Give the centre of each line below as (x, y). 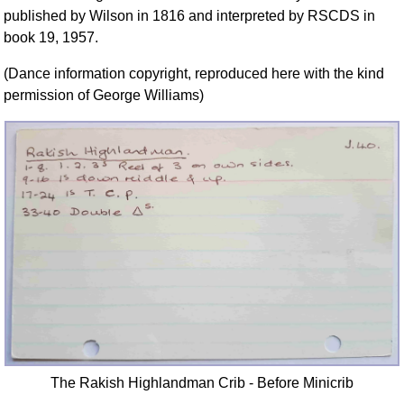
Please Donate (323, 113)
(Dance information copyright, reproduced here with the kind (194, 73)
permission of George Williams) (104, 95)
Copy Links (323, 88)
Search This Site (323, 63)
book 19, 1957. (51, 37)
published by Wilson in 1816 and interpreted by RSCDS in (190, 15)
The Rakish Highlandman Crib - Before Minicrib (202, 382)
